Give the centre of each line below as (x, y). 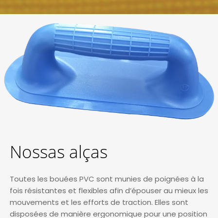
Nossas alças (59, 151)
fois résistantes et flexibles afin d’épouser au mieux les (109, 190)
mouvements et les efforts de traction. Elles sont (99, 202)
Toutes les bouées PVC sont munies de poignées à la (107, 179)
